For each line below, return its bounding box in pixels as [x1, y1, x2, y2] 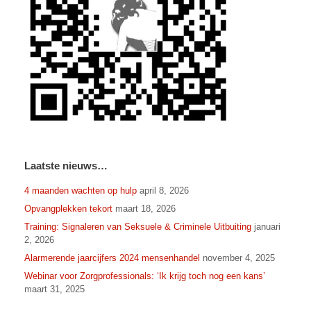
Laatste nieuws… [24, 160, 108, 172]
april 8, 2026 [140, 185, 189, 196]
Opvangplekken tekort [24, 203, 112, 215]
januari [254, 221, 280, 233]
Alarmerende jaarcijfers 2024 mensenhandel [24, 253, 200, 264]
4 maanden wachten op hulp [24, 185, 137, 196]
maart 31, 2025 [24, 284, 85, 295]
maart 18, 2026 [115, 203, 176, 215]
